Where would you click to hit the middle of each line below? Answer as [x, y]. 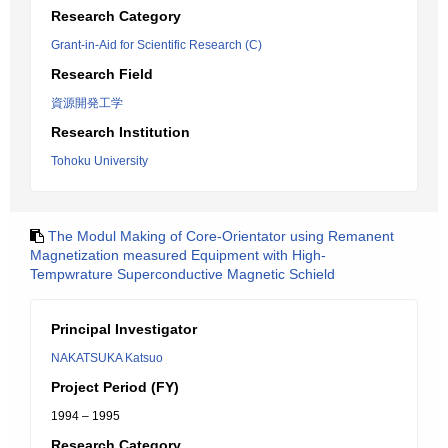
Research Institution [120, 132]
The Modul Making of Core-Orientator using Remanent [221, 236]
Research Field [102, 74]
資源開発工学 [87, 103]
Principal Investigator [124, 329]
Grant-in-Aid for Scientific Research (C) [156, 45]
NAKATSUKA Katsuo [107, 358]
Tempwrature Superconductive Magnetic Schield [182, 274]
